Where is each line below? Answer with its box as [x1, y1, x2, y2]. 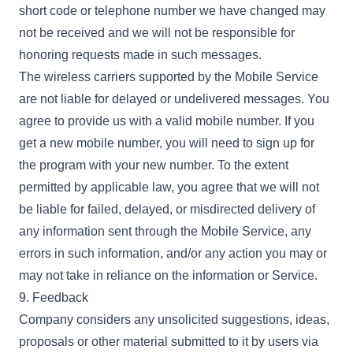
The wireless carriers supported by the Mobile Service [19, 70, 318, 84]
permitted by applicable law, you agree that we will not [19, 180, 319, 194]
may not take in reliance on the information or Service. [19, 269, 318, 282]
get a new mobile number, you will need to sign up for [19, 136, 314, 150]
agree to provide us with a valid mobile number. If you [19, 114, 314, 128]
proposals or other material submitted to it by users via [19, 335, 318, 348]
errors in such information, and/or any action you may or [19, 247, 327, 260]
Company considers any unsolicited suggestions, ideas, [19, 313, 329, 326]
